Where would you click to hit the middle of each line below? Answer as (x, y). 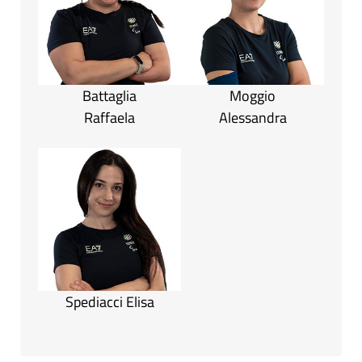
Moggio (253, 96)
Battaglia (109, 96)
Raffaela (109, 118)
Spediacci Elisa (109, 302)
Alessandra (253, 118)
